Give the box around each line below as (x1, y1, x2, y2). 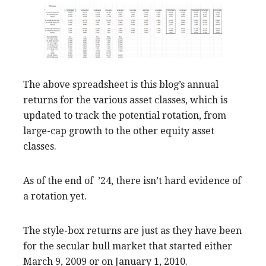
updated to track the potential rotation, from (23, 109, 226, 121)
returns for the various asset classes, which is (23, 94, 227, 106)
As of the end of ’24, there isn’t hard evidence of (23, 175, 241, 186)
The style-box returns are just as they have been (23, 224, 242, 236)
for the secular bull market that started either (23, 240, 232, 252)
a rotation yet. (23, 190, 87, 202)
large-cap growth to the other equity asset (23, 125, 214, 137)
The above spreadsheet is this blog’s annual (23, 78, 218, 90)
